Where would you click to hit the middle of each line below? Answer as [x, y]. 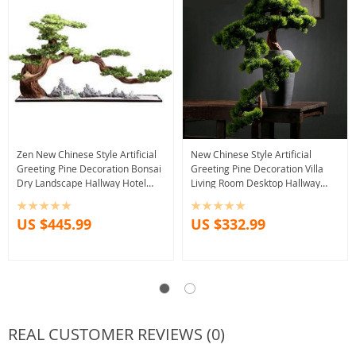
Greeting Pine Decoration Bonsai [89, 169]
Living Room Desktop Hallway [255, 183]
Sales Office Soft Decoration [79, 197]
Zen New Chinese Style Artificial [87, 155]
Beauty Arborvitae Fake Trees [256, 197]
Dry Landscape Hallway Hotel [81, 183]
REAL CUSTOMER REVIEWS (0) [116, 335]
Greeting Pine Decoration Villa [257, 169]
